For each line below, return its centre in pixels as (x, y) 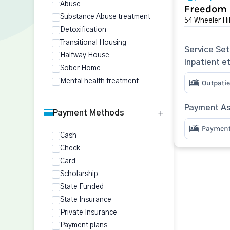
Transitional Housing (93, 43)
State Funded (82, 187)
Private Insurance (89, 213)
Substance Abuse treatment (105, 17)
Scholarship (79, 174)
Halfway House (85, 55)
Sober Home (80, 68)
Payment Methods (89, 113)
